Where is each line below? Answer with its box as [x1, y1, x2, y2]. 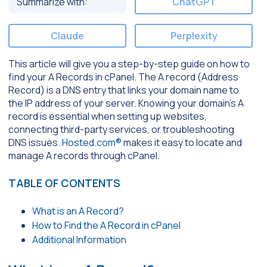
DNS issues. [8, 136, 62, 150]
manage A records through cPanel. [8, 149, 160, 163]
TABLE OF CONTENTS [8, 176, 120, 191]
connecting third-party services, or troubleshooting [8, 123, 234, 136]
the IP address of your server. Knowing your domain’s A [8, 97, 244, 110]
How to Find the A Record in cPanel [32, 219, 181, 232]
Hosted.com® [62, 136, 122, 150]
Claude [51, 29, 84, 42]
